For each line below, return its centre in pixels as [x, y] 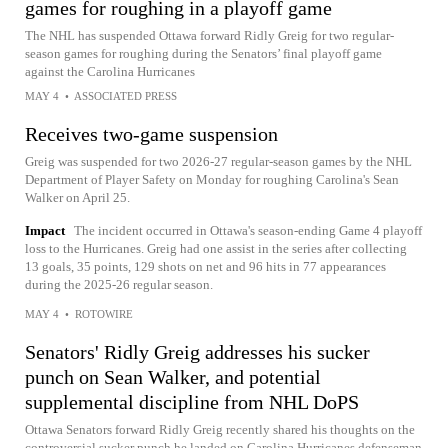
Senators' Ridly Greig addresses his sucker [197, 352]
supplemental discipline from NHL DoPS [192, 402]
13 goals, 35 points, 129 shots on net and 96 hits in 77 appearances [205, 266]
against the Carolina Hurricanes [110, 71]
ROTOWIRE [104, 314]
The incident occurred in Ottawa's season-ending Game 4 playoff [248, 230]
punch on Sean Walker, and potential [173, 377]
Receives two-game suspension [151, 134]
